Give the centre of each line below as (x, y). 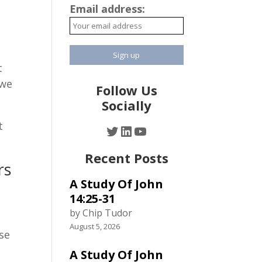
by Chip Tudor (101, 213)
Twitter (129, 130)
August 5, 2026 (95, 226)
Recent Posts (126, 158)
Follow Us (126, 90)
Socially (126, 105)
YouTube (162, 130)
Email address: (108, 9)
